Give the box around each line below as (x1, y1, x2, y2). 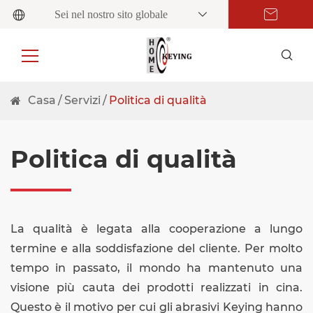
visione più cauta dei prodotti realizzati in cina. (10, 280, 303, 294)
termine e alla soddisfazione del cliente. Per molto (10, 241, 303, 255)
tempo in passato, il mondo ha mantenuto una (10, 261, 303, 275)
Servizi (64, 94, 101, 108)
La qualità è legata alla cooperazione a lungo (10, 221, 303, 235)
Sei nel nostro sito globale (54, 8, 168, 21)
